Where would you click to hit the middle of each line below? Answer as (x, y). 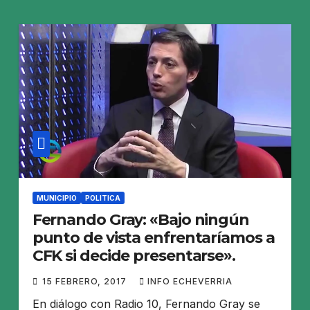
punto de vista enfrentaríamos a (153, 237)
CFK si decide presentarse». (134, 255)
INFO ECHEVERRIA (190, 281)
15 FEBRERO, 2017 (85, 281)
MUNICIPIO (56, 198)
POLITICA (102, 198)
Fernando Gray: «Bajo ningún (140, 219)
